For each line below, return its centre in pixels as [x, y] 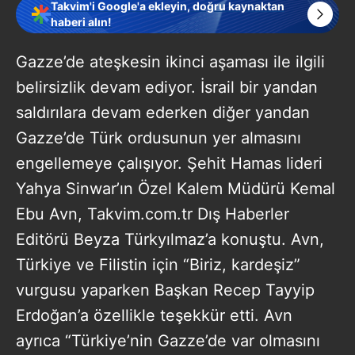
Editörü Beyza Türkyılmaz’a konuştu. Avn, [170, 239]
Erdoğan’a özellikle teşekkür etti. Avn [154, 315]
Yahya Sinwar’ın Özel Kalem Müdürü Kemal [176, 188]
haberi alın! [81, 21]
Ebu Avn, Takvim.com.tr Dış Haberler [153, 214]
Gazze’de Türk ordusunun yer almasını [158, 137]
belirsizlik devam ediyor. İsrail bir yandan [167, 87]
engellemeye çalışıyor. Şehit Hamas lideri [169, 163]
